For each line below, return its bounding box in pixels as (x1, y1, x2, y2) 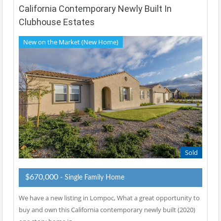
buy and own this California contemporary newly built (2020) (19, 205, 195, 215)
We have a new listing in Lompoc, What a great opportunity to (19, 193, 200, 203)
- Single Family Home (60, 174, 124, 182)
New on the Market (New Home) (23, 37, 118, 46)
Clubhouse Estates (19, 16, 95, 27)
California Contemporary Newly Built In (19, 3, 172, 14)
